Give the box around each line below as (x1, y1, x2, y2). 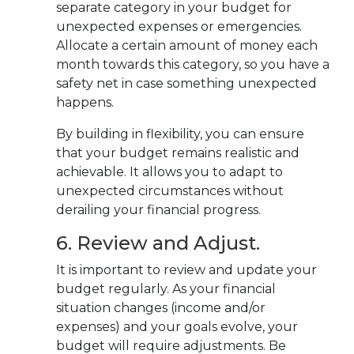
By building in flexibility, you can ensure (56, 126, 304, 141)
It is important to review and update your (56, 262, 317, 277)
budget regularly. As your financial (56, 281, 276, 296)
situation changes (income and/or (56, 299, 265, 315)
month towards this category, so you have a (56, 56, 330, 72)
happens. (56, 94, 114, 110)
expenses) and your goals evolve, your (56, 318, 298, 334)
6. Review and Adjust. (56, 231, 260, 254)
